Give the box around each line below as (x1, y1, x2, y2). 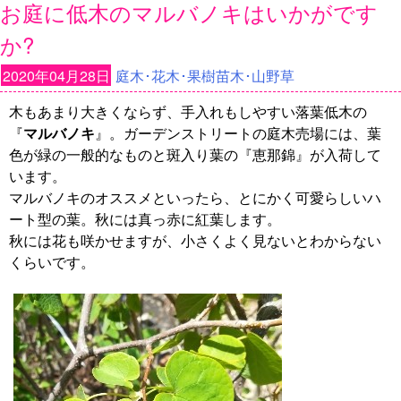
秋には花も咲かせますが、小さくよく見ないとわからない (9, 229, 381, 251)
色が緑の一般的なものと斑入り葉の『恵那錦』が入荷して (9, 143, 381, 165)
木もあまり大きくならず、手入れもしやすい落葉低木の (9, 100, 367, 122)
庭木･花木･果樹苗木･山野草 (115, 64, 294, 86)
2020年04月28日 (3, 64, 110, 86)
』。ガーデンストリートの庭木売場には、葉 (95, 122, 381, 143)
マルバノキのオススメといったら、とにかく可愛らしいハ (9, 186, 381, 208)
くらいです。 (9, 251, 95, 272)
